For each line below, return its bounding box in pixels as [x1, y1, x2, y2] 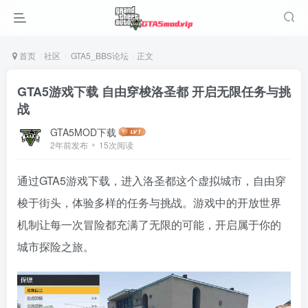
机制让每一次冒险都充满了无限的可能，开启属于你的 [17, 217, 281, 232]
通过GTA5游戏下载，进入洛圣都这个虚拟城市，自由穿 [17, 173, 286, 188]
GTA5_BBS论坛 [69, 49, 129, 61]
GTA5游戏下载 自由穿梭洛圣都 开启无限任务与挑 [17, 82, 291, 100]
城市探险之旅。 [17, 239, 94, 254]
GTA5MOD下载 [50, 124, 116, 139]
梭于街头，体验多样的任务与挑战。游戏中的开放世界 [17, 195, 281, 210]
